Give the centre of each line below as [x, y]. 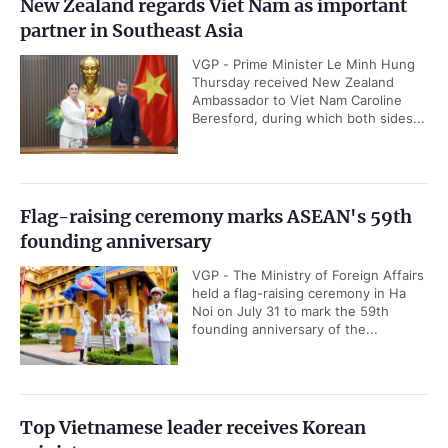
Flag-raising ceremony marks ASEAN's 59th [216, 216]
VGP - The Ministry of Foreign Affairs [308, 275]
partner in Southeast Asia [131, 30]
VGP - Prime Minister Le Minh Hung [303, 64]
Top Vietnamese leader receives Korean [193, 427]
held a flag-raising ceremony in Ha [299, 293]
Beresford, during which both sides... [308, 118]
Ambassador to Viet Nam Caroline [297, 100]
